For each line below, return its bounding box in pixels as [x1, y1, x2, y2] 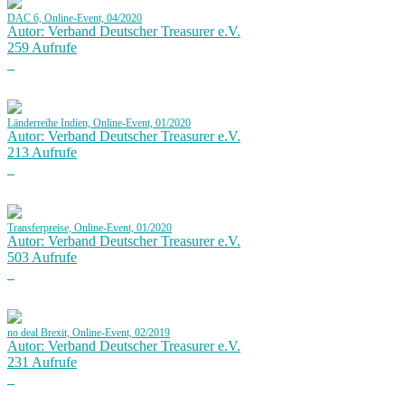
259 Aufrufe [7, 40, 77, 56]
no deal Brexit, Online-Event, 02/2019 [7, 327, 170, 339]
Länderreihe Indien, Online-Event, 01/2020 [7, 118, 191, 129]
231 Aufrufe [7, 354, 77, 371]
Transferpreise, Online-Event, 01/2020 [7, 222, 172, 234]
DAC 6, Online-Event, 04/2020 [7, 13, 142, 24]
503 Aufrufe [7, 250, 77, 266]
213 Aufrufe [7, 145, 77, 161]
